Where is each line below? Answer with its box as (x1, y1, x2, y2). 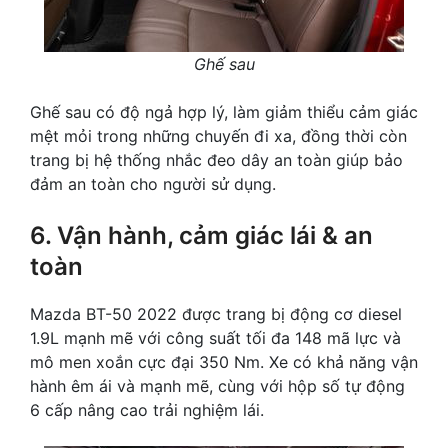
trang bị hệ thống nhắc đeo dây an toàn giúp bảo (30, 150, 403, 171)
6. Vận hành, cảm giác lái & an (30, 221, 373, 251)
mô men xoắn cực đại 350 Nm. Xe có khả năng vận (30, 352, 418, 373)
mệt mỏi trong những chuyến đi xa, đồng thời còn (30, 126, 407, 147)
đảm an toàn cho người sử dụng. (30, 174, 276, 195)
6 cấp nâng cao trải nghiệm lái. (30, 400, 264, 421)
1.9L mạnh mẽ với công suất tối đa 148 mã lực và (30, 328, 401, 349)
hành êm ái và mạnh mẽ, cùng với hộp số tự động (30, 376, 405, 397)
